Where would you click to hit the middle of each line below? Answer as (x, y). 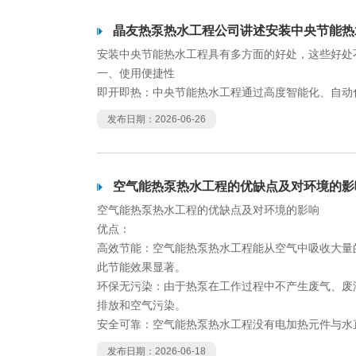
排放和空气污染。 (141, 305)
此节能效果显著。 (141, 267)
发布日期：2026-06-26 (157, 119)
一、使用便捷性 (136, 73)
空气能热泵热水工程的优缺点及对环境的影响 (208, 210)
